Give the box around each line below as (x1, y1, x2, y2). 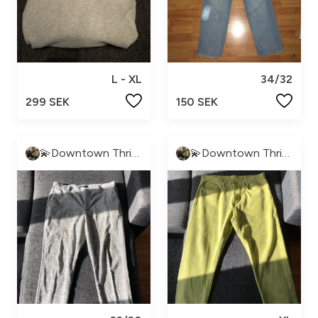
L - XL (111, 72, 142, 86)
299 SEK (26, 94, 70, 109)
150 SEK (176, 94, 218, 109)
